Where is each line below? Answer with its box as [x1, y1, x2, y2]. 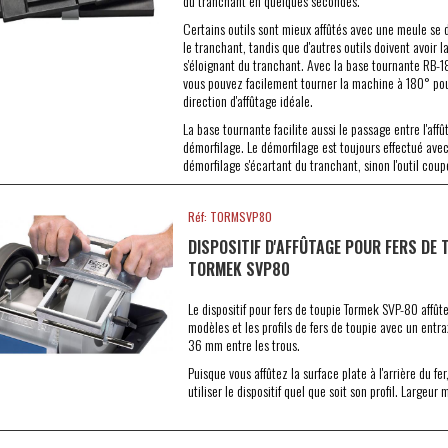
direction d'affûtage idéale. [182, 90, 313, 111]
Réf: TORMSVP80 [187, 208, 272, 225]
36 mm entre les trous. [187, 334, 300, 355]
